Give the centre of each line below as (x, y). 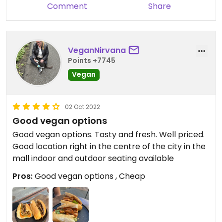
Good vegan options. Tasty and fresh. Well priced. (109, 134)
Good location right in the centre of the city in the (109, 146)
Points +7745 (92, 60)
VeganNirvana (97, 50)
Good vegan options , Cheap (89, 176)
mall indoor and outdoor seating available (93, 158)
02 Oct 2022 (83, 107)
